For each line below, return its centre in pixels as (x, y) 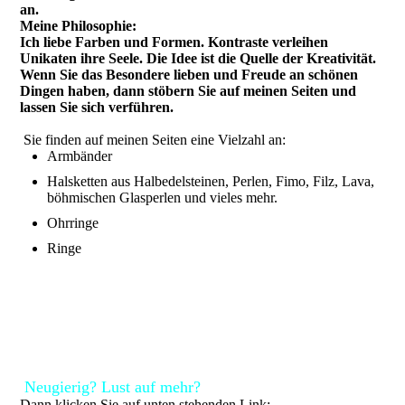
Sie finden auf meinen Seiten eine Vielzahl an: (153, 139)
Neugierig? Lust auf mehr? (113, 386)
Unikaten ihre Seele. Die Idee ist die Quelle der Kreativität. (198, 58)
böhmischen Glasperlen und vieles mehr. (163, 197)
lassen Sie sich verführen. (97, 107)
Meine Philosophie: (79, 25)
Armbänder (80, 155)
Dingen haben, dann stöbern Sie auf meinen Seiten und (188, 90)
